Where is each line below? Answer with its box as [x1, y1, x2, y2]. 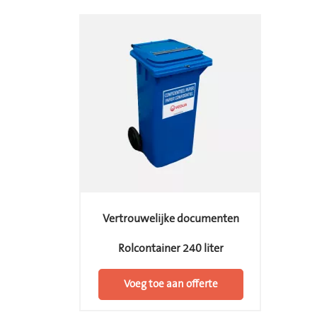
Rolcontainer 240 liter [118, 240, 224, 256]
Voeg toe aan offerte [124, 277, 218, 292]
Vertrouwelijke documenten [103, 210, 239, 226]
